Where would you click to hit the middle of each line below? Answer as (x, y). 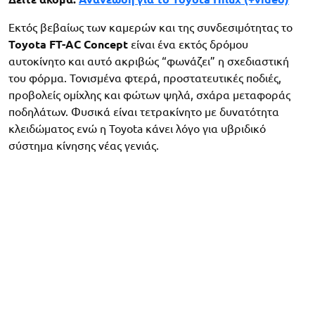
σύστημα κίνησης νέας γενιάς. (84, 145)
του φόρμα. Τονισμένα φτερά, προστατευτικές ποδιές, (145, 78)
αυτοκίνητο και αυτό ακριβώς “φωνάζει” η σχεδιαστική (149, 61)
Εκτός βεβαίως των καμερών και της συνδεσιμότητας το (150, 27)
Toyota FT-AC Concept (68, 44)
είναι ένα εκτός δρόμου (188, 44)
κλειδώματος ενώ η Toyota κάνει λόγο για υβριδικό (137, 128)
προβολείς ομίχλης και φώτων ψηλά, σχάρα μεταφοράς (149, 95)
